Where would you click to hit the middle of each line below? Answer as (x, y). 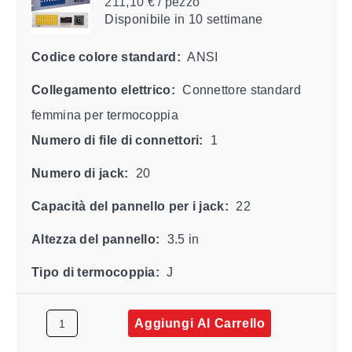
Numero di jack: (79, 173)
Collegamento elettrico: (103, 90)
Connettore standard (240, 90)
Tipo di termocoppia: (95, 272)
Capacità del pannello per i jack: (130, 206)
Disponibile (137, 19)
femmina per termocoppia (104, 115)
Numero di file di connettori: (117, 140)
